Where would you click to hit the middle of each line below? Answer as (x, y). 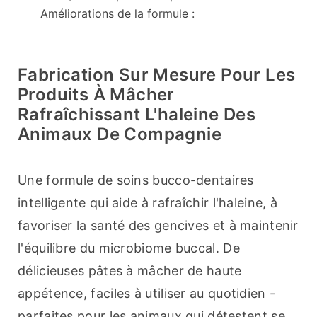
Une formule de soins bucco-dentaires (136, 180)
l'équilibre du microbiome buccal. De (129, 248)
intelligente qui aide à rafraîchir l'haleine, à (148, 203)
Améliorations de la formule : (117, 14)
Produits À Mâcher (96, 95)
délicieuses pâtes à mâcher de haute (130, 271)
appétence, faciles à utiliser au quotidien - (147, 294)
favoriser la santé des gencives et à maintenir (158, 226)
